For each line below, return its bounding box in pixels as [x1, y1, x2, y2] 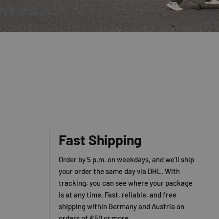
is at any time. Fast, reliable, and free [59, 190, 176, 199]
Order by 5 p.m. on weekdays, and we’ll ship [59, 155, 194, 164]
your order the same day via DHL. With [59, 167, 180, 176]
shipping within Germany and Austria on [59, 202, 184, 211]
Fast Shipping [59, 131, 142, 149]
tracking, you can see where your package [59, 178, 193, 188]
